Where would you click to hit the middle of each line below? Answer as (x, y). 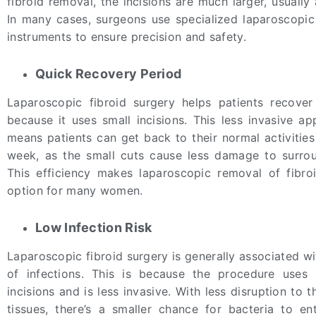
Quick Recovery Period (109, 73)
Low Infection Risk (94, 227)
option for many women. (75, 190)
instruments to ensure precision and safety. (127, 36)
